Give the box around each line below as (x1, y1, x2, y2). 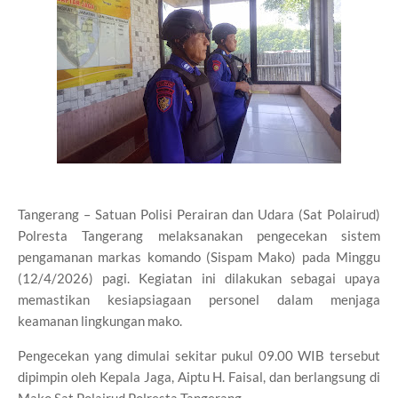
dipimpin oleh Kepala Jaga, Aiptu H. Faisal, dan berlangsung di (18, 369, 380, 385)
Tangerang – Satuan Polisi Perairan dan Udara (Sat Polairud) (18, 206, 380, 222)
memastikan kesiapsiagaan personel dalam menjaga (18, 291, 380, 307)
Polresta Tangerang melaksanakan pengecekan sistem (18, 227, 380, 243)
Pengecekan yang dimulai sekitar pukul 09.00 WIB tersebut (18, 347, 380, 363)
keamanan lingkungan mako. (18, 313, 182, 329)
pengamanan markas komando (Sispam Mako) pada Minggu (18, 249, 380, 265)
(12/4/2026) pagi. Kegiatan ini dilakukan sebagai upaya (18, 270, 380, 286)
